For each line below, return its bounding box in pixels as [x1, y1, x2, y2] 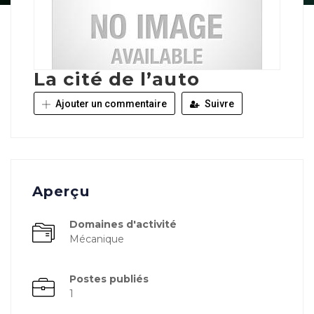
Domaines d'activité [69, 218, 177, 231]
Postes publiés [69, 273, 149, 285]
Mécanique [69, 233, 124, 245]
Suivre [203, 98, 234, 109]
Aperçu [32, 183, 90, 200]
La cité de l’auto [34, 68, 200, 90]
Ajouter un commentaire [53, 98, 167, 109]
